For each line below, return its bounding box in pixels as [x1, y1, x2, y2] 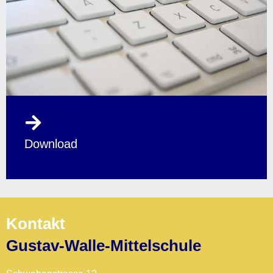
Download [24, 137, 77, 151]
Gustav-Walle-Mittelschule [6, 236, 201, 255]
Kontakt [6, 214, 65, 233]
